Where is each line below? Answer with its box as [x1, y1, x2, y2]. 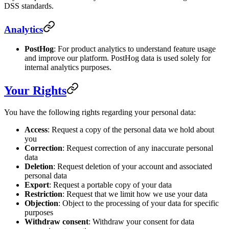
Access [25, 125, 48, 134]
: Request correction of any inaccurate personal [62, 144, 213, 153]
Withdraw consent [25, 217, 88, 226]
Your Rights [4, 84, 66, 98]
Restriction [25, 190, 62, 199]
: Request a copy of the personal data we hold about [48, 125, 214, 134]
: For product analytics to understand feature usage [54, 44, 216, 54]
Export [25, 180, 49, 190]
